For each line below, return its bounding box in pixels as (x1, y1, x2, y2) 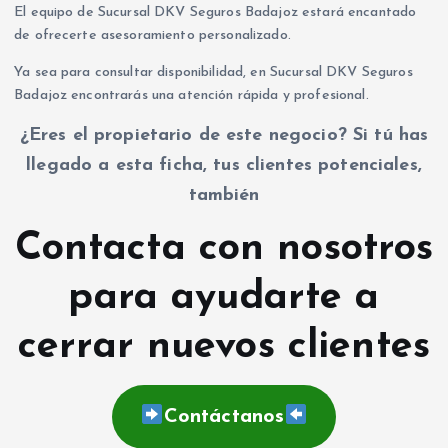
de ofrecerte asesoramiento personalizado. (14, 27, 291, 43)
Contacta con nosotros (14, 229, 434, 270)
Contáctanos (163, 406, 285, 427)
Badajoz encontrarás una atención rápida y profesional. (14, 88, 369, 104)
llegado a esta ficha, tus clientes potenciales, (26, 156, 422, 176)
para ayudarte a (68, 278, 380, 319)
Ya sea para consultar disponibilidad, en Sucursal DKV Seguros (14, 65, 413, 81)
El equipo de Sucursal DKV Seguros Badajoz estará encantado (14, 4, 417, 20)
